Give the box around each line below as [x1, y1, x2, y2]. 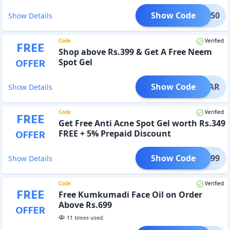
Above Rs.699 [58, 199, 112, 210]
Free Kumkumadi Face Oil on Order [58, 188, 202, 200]
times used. [72, 214, 104, 221]
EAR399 [190, 152, 220, 164]
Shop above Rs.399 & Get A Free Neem [58, 46, 212, 57]
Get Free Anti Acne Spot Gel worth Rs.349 [58, 117, 225, 129]
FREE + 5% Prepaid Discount [58, 127, 171, 139]
